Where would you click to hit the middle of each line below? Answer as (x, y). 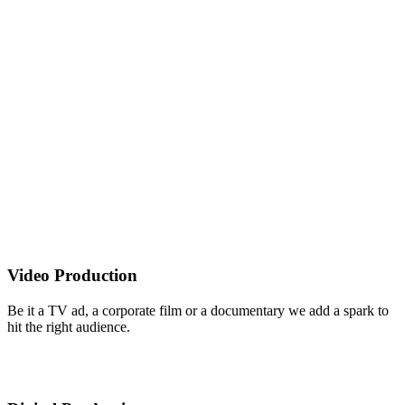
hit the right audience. (69, 326)
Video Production (72, 276)
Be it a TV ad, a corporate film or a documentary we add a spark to (198, 310)
